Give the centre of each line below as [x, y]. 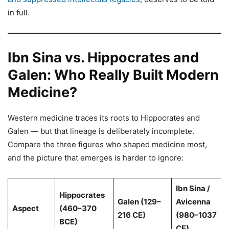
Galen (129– [139, 201]
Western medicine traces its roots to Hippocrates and [104, 118]
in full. [19, 12]
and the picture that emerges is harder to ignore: [96, 157]
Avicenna [193, 201]
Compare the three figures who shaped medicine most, [107, 144]
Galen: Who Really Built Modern [113, 75]
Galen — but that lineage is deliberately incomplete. [101, 131]
